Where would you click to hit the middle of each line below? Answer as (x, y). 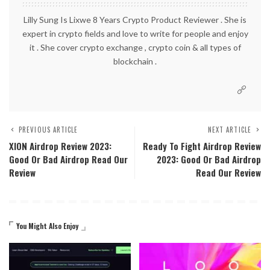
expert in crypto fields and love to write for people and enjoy (135, 34)
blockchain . (135, 61)
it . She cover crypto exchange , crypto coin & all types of (135, 48)
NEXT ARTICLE (229, 130)
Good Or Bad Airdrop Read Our (68, 159)
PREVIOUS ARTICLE (49, 130)
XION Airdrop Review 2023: (60, 146)
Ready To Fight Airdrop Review (202, 146)
